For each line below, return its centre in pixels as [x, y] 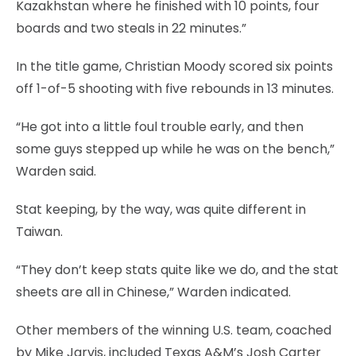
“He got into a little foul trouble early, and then [160, 126]
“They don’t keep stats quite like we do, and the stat [177, 269]
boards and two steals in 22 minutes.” [131, 28]
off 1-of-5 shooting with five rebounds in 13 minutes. [175, 88]
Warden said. [56, 171]
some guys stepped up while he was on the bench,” [175, 149]
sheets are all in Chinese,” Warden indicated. [153, 292]
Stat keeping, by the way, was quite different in [161, 209]
